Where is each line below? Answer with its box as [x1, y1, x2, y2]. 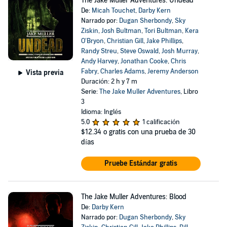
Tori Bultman [144, 27, 182, 35]
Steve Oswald [120, 47, 159, 55]
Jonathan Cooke [120, 57, 168, 65]
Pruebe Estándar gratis [104, 159, 177, 168]
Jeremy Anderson [147, 67, 199, 75]
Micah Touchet [91, 7, 135, 15]
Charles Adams [100, 67, 144, 75]
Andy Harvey [81, 57, 118, 65]
